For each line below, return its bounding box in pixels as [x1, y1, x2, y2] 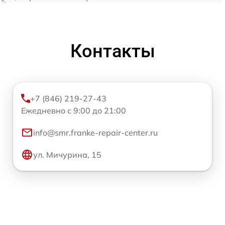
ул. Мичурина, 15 [33, 149, 101, 160]
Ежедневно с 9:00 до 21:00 [21, 105, 126, 116]
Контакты [70, 40, 155, 62]
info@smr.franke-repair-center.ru [33, 127, 158, 138]
